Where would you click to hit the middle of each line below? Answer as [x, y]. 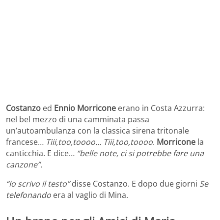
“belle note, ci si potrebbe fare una [140, 153]
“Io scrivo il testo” [38, 183]
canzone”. [24, 164]
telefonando [28, 195]
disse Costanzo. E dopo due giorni [135, 183]
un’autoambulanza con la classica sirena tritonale [97, 130]
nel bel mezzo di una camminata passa [78, 119]
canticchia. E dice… [41, 153]
